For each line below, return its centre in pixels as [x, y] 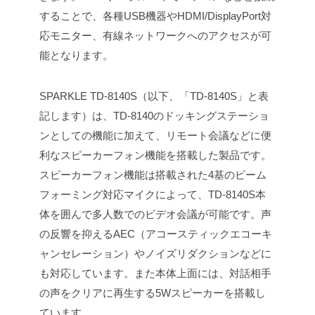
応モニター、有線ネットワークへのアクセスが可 [155, 36]
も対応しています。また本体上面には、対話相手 [155, 274]
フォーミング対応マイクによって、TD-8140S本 [153, 195]
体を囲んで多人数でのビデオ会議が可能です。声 [155, 214]
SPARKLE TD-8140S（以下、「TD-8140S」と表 [154, 96]
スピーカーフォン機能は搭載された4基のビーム [153, 175]
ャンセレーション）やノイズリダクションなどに [155, 254]
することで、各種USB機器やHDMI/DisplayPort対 [155, 16]
